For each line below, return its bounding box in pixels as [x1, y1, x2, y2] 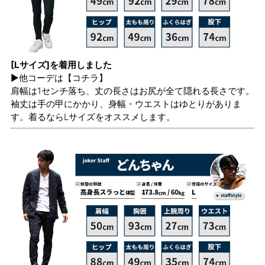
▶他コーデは [11, 72, 63, 83]
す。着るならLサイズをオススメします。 [11, 111, 175, 122]
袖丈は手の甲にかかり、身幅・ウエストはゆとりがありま [11, 98, 241, 109]
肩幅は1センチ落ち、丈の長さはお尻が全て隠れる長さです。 [11, 85, 254, 96]
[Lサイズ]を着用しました [11, 59, 112, 70]
